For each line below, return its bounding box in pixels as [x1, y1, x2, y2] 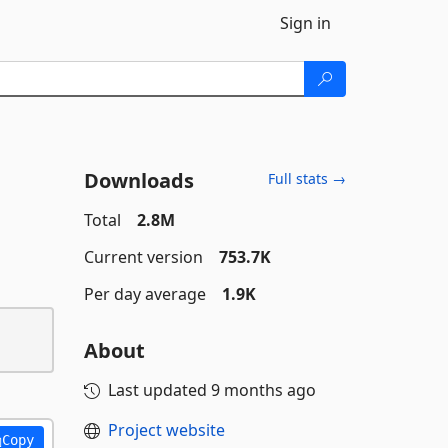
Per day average [83, 283, 206, 305]
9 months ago [210, 379, 316, 401]
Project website [107, 419, 225, 441]
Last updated [107, 379, 211, 401]
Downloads [83, 167, 194, 194]
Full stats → [268, 169, 346, 188]
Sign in [280, 12, 331, 34]
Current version [83, 246, 203, 268]
